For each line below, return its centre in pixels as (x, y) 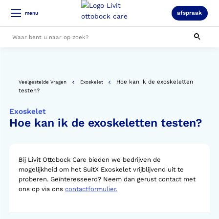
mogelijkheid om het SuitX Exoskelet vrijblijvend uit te (101, 169)
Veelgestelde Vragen (43, 82)
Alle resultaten (33, 63)
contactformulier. (91, 189)
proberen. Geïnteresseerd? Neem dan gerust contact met (107, 179)
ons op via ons (42, 189)
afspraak (190, 13)
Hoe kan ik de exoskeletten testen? (106, 123)
